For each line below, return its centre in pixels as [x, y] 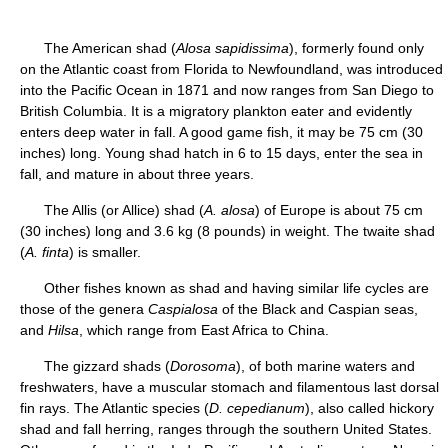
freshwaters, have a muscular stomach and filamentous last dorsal [229, 387]
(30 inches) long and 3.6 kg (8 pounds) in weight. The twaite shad [227, 231]
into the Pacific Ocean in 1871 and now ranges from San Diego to [227, 90]
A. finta [47, 252]
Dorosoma [203, 366]
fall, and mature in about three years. [137, 174]
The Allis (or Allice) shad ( [112, 210]
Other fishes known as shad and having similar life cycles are [224, 288]
